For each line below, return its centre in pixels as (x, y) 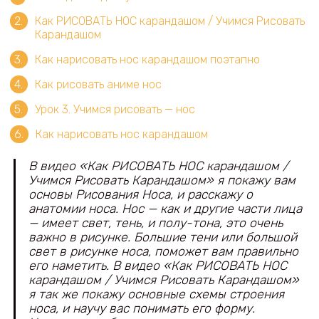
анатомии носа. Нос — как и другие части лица (165, 209)
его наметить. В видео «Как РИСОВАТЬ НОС (157, 266)
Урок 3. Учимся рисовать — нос (115, 109)
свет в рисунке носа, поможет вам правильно (163, 252)
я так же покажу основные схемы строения (156, 294)
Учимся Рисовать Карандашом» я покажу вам (162, 181)
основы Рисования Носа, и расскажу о (140, 195)
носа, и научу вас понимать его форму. (141, 309)
